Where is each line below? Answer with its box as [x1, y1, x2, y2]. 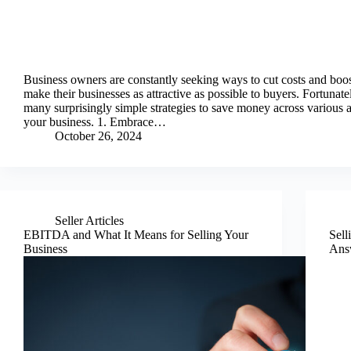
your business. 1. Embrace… [24, 115, 166, 128]
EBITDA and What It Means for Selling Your [24, 228, 248, 241]
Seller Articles [55, 214, 124, 227]
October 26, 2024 [55, 129, 142, 143]
